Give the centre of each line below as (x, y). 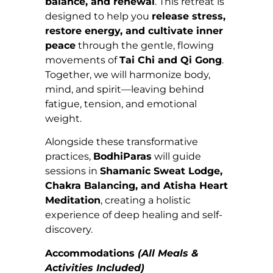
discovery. (69, 230)
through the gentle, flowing (145, 45)
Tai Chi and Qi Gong (171, 60)
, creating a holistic (146, 200)
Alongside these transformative (122, 142)
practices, (69, 157)
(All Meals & (168, 253)
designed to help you (98, 16)
